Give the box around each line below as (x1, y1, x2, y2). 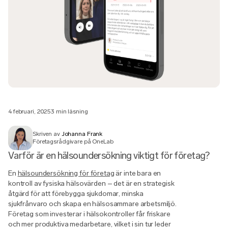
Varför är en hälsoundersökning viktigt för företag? (8, 149, 210, 161)
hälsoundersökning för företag (17, 168, 115, 178)
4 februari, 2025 (8, 107, 51, 115)
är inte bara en (114, 168, 161, 178)
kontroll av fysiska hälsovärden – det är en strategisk (8, 179, 175, 188)
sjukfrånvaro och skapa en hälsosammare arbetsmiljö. (8, 199, 177, 208)
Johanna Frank (61, 130, 103, 137)
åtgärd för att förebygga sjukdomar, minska (8, 189, 144, 198)
